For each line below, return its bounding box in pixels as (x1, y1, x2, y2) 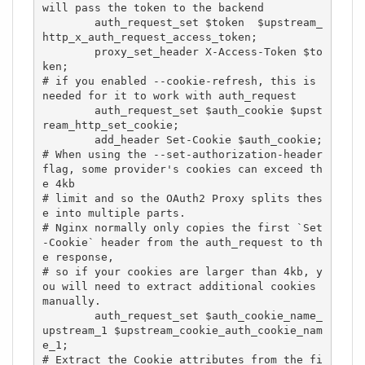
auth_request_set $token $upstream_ (42, 16, 95, 29)
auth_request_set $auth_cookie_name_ (42, 310, 95, 323)
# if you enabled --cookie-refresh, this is (42, 75, 316, 88)
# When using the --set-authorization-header (42, 148, 323, 161)
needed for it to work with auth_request (42, 90, 297, 103)
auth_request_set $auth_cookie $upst (42, 104, 95, 117)
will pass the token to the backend (42, 2, 264, 15)
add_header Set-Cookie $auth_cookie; (42, 134, 95, 147)
